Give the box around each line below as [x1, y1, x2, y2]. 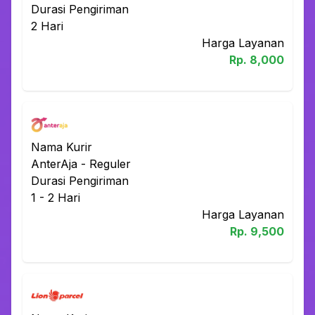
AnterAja [31, 156, 77, 171]
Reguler [89, 156, 131, 171]
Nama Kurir [31, 139, 92, 154]
